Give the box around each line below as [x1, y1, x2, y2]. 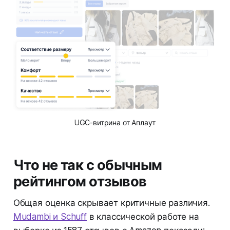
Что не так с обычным [13, 157, 162, 174]
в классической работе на [86, 212, 199, 222]
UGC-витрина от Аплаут [74, 118, 156, 127]
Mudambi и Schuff [13, 212, 87, 222]
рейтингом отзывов [13, 173, 147, 190]
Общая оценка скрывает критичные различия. [13, 198, 210, 208]
